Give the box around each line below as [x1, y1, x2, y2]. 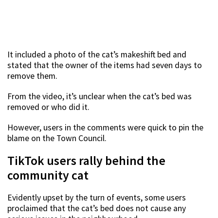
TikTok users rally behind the [7, 153, 165, 169]
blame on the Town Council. [7, 133, 107, 144]
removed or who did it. [7, 102, 90, 113]
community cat [7, 167, 89, 183]
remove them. [7, 71, 57, 82]
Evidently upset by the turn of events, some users [7, 192, 186, 203]
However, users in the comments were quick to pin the [7, 122, 203, 133]
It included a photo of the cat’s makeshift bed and [7, 49, 186, 60]
